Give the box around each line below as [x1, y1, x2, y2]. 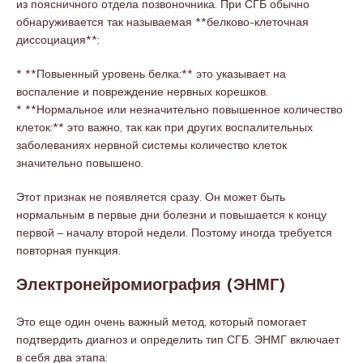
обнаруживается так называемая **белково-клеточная [16, 15, 309, 29]
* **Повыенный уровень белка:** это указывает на [16, 66, 286, 81]
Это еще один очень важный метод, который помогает [16, 314, 306, 329]
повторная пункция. [16, 243, 121, 258]
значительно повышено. [16, 156, 143, 170]
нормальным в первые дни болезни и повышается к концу [16, 207, 327, 222]
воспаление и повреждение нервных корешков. [16, 84, 268, 99]
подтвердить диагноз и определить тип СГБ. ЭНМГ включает [16, 332, 340, 347]
